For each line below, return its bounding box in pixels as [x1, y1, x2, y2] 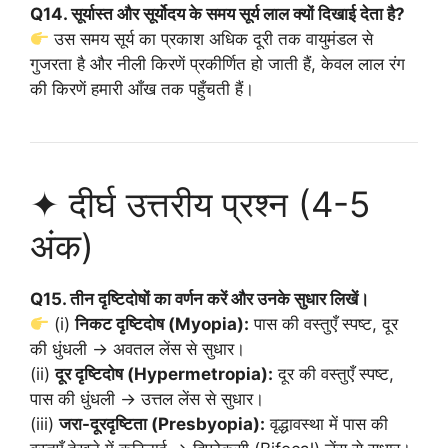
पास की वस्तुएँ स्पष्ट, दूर [249, 314, 399, 334]
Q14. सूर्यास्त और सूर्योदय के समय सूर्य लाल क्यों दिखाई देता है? [30, 4, 405, 24]
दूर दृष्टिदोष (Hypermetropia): [55, 364, 273, 384]
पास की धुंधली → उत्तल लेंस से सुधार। [30, 389, 264, 409]
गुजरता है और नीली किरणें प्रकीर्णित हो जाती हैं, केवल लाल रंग [30, 54, 405, 74]
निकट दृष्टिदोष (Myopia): [75, 314, 250, 334]
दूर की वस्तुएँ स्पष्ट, [273, 364, 394, 384]
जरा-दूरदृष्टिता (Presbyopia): [59, 414, 265, 434]
